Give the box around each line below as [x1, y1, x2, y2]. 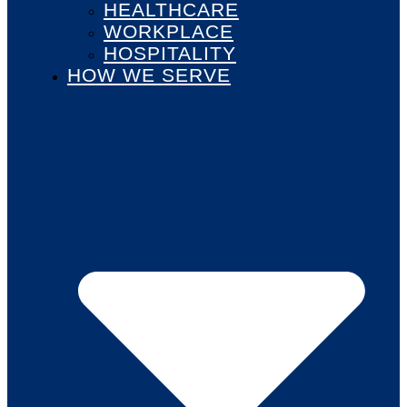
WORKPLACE [103, 21, 233, 43]
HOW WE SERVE [66, 65, 231, 86]
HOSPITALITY [103, 43, 236, 65]
